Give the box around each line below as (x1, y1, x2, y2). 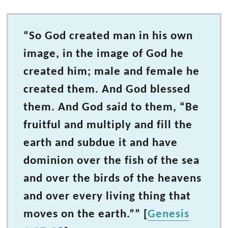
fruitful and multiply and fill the (23, 119, 193, 132)
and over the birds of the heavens (23, 173, 202, 185)
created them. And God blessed (23, 83, 191, 96)
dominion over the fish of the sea (23, 155, 200, 167)
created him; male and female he (23, 66, 200, 78)
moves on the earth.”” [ (23, 208, 148, 221)
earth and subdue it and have (23, 137, 178, 150)
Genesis (148, 208, 190, 221)
